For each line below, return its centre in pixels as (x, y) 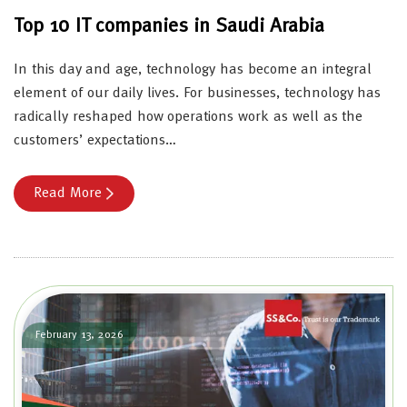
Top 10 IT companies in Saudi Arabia (169, 27)
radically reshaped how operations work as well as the (189, 118)
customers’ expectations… (95, 141)
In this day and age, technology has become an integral (193, 70)
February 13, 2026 (79, 336)
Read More (68, 194)
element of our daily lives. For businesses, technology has (198, 94)
